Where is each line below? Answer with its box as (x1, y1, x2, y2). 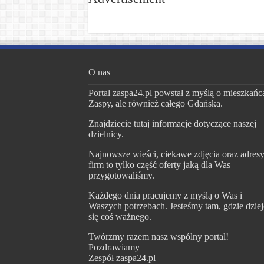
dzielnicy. (88, 129, 124, 139)
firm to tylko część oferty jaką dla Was (88, 160, 230, 170)
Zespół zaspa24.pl (88, 253, 156, 263)
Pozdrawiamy (88, 242, 140, 252)
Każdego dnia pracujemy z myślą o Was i (88, 190, 242, 200)
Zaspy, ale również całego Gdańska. (88, 98, 223, 108)
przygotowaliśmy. (88, 170, 154, 180)
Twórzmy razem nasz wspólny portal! (88, 232, 229, 242)
